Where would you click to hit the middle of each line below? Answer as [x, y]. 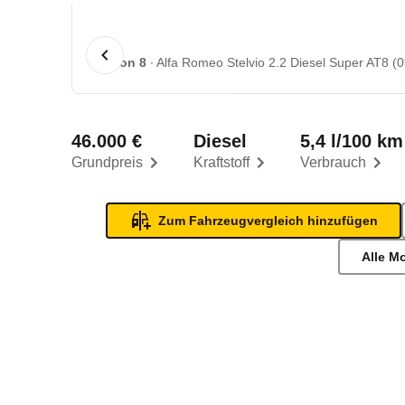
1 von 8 [124, 62]
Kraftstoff [222, 162]
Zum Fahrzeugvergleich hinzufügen [268, 221]
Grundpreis [108, 162]
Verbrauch [334, 162]
